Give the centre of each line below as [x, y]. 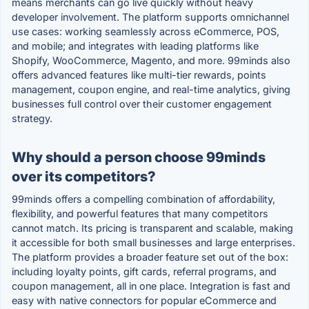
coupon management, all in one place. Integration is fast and [151, 286]
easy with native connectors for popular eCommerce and [144, 301]
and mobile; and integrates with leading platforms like [135, 46]
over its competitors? [84, 177]
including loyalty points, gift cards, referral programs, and [144, 272]
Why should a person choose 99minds [139, 158]
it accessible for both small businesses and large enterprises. [153, 243]
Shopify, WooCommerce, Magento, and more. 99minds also [151, 61]
